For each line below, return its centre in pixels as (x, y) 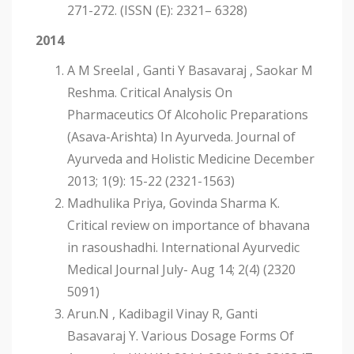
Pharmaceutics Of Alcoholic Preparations (188, 115)
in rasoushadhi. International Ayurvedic (183, 248)
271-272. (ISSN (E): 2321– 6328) (157, 11)
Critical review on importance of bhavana (188, 226)
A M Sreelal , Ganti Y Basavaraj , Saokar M (190, 71)
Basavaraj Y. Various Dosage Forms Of (181, 336)
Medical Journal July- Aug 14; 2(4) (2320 (181, 270)
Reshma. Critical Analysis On (150, 93)
